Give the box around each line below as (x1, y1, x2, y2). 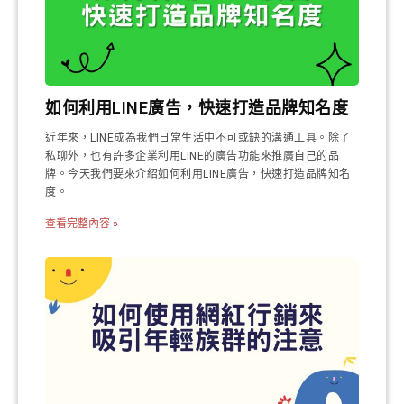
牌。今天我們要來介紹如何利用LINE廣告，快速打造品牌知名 (45, 168, 351, 180)
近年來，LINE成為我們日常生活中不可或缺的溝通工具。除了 (45, 132, 351, 144)
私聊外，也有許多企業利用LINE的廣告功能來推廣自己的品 (45, 150, 339, 162)
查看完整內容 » (45, 217, 118, 230)
